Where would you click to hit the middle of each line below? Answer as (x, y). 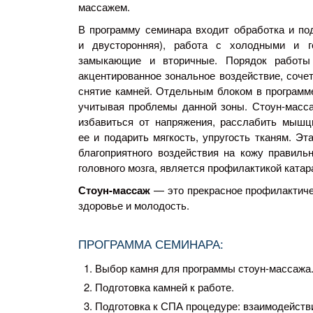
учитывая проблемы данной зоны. (165, 106)
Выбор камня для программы (167, 268)
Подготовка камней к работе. (165, 287)
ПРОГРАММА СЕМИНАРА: (151, 244)
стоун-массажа (275, 268)
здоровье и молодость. (134, 205)
